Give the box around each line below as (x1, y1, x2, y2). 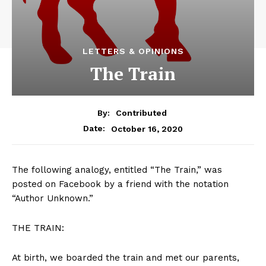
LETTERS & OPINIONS (82, 46, 184, 56)
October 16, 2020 (111, 123, 183, 134)
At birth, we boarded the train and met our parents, (12, 252, 239, 264)
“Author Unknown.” (12, 193, 93, 204)
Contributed (116, 108, 167, 118)
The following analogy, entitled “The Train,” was (12, 164, 222, 176)
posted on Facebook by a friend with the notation (12, 179, 229, 190)
